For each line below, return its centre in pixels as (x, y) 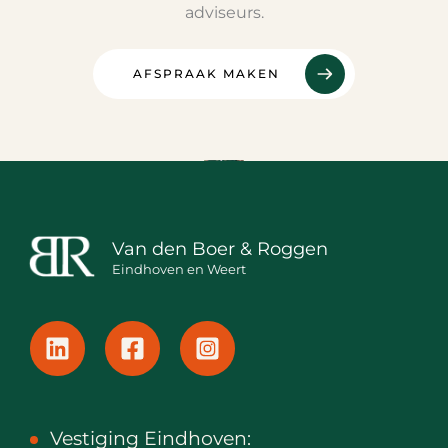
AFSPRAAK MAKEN (206, 74)
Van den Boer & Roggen (220, 248)
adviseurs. (224, 12)
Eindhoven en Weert (179, 269)
